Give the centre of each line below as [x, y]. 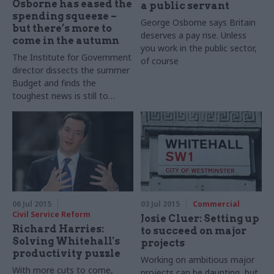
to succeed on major [194, 231]
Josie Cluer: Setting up [200, 219]
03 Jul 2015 [161, 204]
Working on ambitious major [198, 260]
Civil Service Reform [51, 215]
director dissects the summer [71, 70]
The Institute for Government [72, 57]
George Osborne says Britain [198, 23]
